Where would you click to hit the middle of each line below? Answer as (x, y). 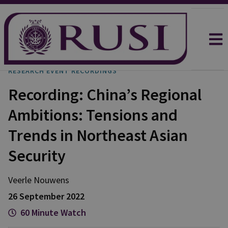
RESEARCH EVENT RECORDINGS (63, 71)
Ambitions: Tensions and (93, 115)
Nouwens (51, 180)
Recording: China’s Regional (105, 95)
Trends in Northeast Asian (98, 135)
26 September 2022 (46, 196)
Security (37, 156)
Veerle (20, 180)
